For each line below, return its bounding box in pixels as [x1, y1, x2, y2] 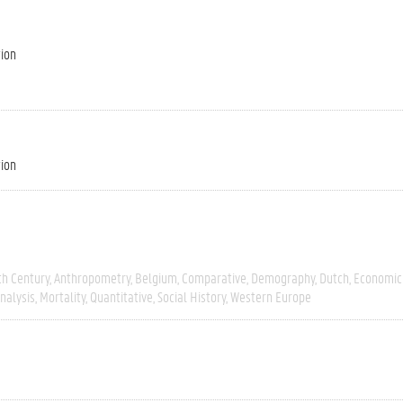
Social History [157, 287, 226, 306]
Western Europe [230, 287, 311, 306]
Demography [251, 268, 315, 287]
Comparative [182, 268, 246, 287]
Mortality [40, 287, 85, 306]
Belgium [135, 268, 177, 287]
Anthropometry [54, 268, 130, 287]
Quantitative [90, 287, 153, 306]
